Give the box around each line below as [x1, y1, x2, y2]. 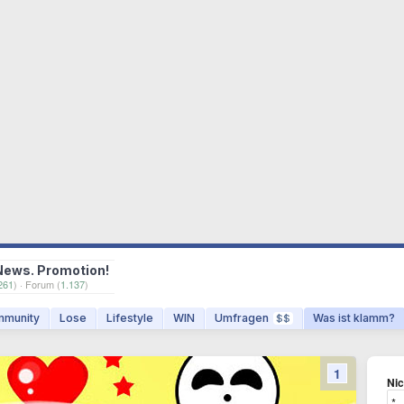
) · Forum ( [14, 277, 60, 291]
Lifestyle [106, 311, 153, 325]
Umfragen [215, 311, 269, 325]
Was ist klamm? [313, 311, 395, 325]
